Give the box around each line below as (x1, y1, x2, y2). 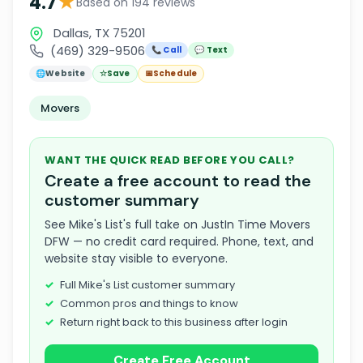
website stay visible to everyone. (45, 250, 228, 267)
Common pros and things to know (60, 296, 238, 311)
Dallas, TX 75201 (50, 24, 146, 41)
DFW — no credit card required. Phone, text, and (45, 233, 314, 250)
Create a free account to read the (45, 170, 311, 191)
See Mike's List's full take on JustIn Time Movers (45, 216, 310, 233)
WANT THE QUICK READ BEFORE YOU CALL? (45, 152, 295, 168)
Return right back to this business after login (60, 314, 288, 330)
